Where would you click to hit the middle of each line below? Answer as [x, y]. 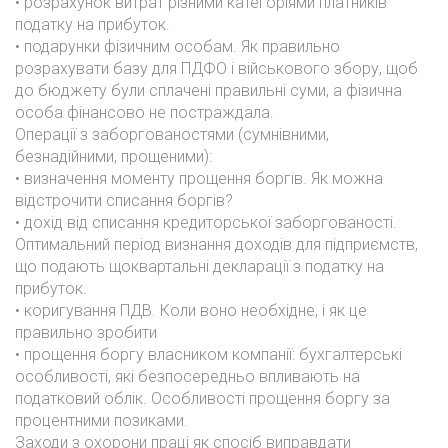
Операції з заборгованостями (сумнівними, [172, 134]
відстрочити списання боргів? [124, 200]
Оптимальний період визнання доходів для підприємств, [216, 244]
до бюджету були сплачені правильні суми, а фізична [208, 90]
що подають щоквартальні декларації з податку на [199, 266]
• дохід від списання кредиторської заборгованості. [206, 222]
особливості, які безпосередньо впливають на [187, 376]
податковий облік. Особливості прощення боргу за [202, 398]
